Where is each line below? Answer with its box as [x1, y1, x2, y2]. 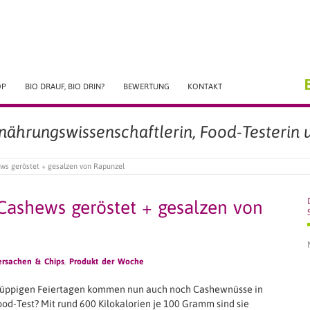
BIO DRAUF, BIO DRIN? [24, 82, 104, 91]
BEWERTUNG [122, 82, 170, 91]
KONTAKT [188, 82, 223, 91]
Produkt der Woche [69, 256, 144, 266]
